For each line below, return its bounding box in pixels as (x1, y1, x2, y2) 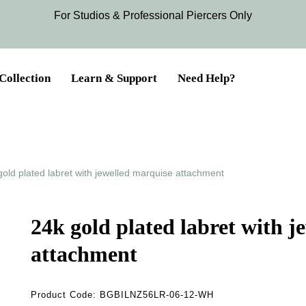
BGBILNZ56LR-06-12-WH (100, 290, 214, 301)
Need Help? (178, 72, 236, 85)
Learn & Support (71, 72, 157, 85)
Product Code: (31, 290, 100, 301)
